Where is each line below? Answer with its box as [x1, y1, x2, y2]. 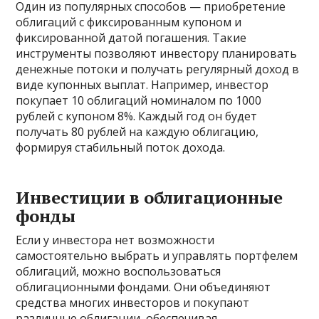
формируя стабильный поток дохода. [16, 140, 226, 155]
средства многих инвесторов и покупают [16, 295, 250, 310]
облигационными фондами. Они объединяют [16, 279, 271, 295]
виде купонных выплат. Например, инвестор [16, 77, 269, 93]
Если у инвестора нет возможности [16, 232, 215, 248]
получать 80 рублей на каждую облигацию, [16, 124, 259, 140]
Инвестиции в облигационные [16, 186, 283, 209]
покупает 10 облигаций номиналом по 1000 [16, 93, 262, 108]
